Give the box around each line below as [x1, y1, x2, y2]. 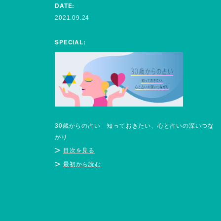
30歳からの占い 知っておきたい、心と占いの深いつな [55, 122, 214, 129]
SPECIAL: [55, 37, 86, 46]
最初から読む [63, 161, 101, 168]
